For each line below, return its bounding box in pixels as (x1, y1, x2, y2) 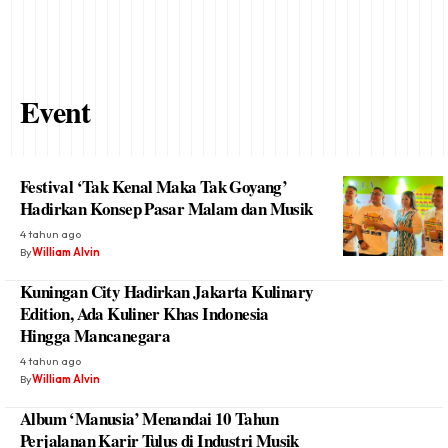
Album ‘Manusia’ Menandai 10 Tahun (20, 406, 278, 431)
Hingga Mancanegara (20, 323, 171, 348)
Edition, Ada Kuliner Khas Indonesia (20, 301, 269, 326)
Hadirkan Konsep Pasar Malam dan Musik (20, 196, 313, 221)
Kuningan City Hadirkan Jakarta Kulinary (20, 279, 314, 304)
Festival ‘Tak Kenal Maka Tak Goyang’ (20, 174, 288, 199)
